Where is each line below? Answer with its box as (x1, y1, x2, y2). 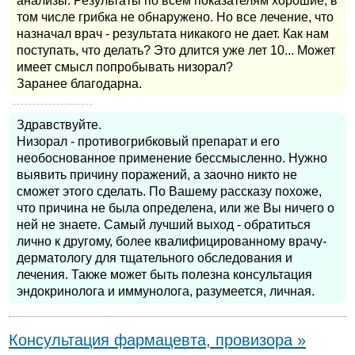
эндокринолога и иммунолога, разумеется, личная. (17, 284, 315, 299)
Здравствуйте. (17, 118, 101, 132)
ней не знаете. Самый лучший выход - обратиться (17, 218, 311, 232)
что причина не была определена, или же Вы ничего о (17, 201, 334, 216)
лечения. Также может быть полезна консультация (17, 268, 312, 282)
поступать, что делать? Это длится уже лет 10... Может (17, 44, 335, 58)
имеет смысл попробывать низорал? (17, 60, 233, 74)
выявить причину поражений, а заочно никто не (17, 168, 297, 182)
